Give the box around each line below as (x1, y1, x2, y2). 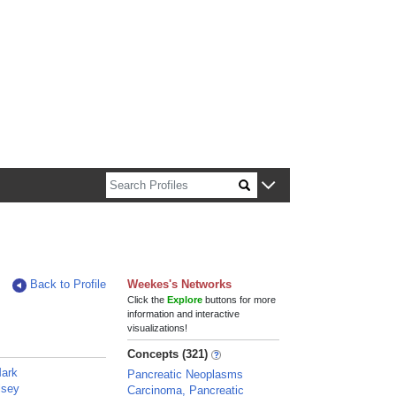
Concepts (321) (127, 347, 209, 361)
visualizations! (127, 323, 188, 333)
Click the (127, 294, 168, 305)
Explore (167, 294, 203, 305)
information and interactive (127, 308, 240, 319)
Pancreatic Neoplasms (127, 368, 244, 381)
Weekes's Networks (127, 278, 232, 291)
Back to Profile (30, 278, 107, 291)
